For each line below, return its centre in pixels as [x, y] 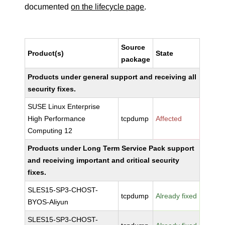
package [136, 59]
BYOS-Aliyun [48, 202]
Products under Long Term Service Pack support [111, 148]
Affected [169, 119]
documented [48, 7]
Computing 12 [50, 131]
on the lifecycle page [108, 7]
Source [133, 47]
